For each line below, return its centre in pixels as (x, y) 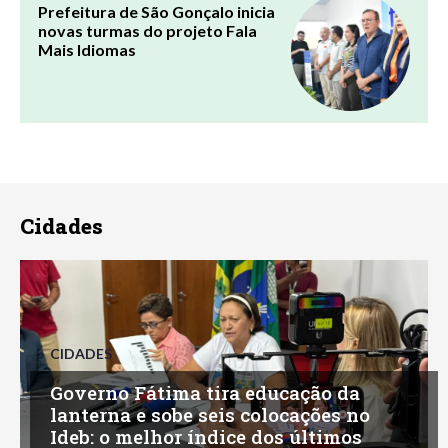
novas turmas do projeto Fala (147, 30)
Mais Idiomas (87, 49)
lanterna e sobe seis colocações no (210, 414)
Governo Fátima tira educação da (205, 392)
